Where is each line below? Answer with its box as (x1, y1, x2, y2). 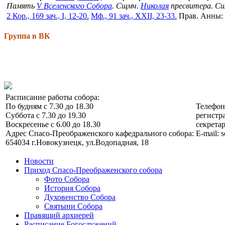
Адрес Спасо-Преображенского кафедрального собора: (6, 129, 194, 138)
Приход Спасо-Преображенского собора (24, 165, 162, 174)
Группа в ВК (4, 31, 50, 40)
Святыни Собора (44, 201, 102, 210)
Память (7, 2, 37, 11)
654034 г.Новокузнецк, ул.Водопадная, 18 (6, 138, 149, 147)
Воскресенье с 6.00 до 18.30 (6, 120, 100, 129)
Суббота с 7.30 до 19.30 (6, 110, 86, 120)
